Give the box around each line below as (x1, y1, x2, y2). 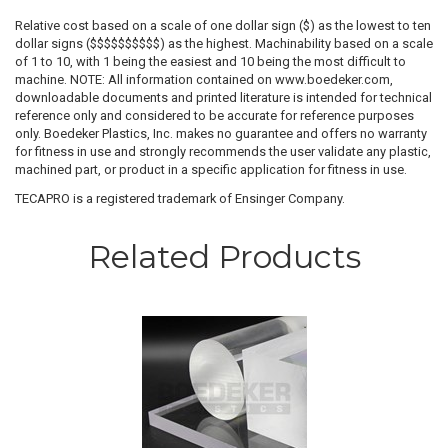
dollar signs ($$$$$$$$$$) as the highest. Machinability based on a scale (15, 36, 433, 52)
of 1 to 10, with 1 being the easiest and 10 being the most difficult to (15, 54, 406, 70)
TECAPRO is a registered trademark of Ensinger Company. (15, 190, 345, 206)
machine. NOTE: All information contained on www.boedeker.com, (15, 72, 393, 88)
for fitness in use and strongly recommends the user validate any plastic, (15, 144, 431, 160)
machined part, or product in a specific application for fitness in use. (15, 162, 407, 178)
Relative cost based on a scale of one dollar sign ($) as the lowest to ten (15, 18, 431, 34)
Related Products (87, 237, 361, 277)
